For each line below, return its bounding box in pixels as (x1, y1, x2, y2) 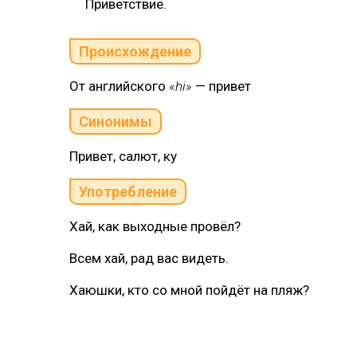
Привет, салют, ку (69, 148, 177, 164)
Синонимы (79, 113, 152, 130)
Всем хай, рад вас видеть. (69, 250, 229, 266)
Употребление (79, 183, 177, 200)
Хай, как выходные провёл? (69, 218, 241, 234)
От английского (69, 78, 169, 94)
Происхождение (79, 43, 191, 60)
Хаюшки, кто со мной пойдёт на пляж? (69, 282, 309, 298)
